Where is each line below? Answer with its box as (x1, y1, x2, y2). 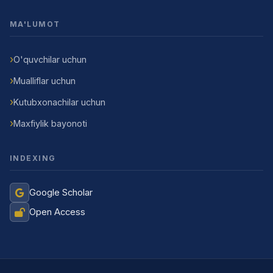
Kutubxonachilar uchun (13, 96, 105, 107)
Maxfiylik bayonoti (13, 118, 87, 129)
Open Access (29, 206, 85, 218)
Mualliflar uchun (13, 75, 76, 86)
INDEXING (10, 154, 56, 163)
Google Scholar (29, 186, 93, 198)
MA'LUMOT (10, 19, 60, 29)
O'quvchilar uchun (13, 54, 87, 65)
